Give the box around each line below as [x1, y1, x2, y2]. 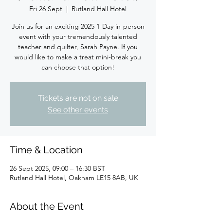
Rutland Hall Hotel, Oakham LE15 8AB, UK [10, 173, 138, 182]
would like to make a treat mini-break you [15, 53, 141, 61]
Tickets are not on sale [37, 93, 118, 103]
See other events [48, 105, 108, 114]
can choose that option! [41, 63, 114, 72]
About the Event [10, 200, 84, 212]
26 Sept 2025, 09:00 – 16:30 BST [10, 164, 105, 173]
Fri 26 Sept [29, 4, 62, 13]
